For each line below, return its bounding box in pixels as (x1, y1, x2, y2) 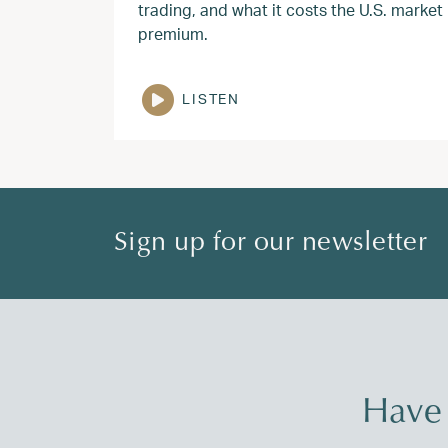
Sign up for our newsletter (114, 230, 427, 257)
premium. (138, 23, 208, 44)
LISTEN (182, 90, 241, 108)
